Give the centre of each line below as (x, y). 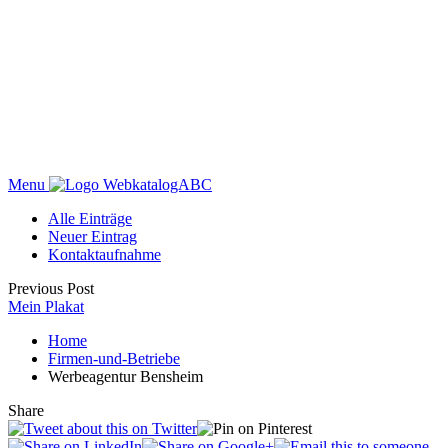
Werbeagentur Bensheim (125, 377)
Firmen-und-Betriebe (114, 359)
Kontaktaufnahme (104, 255)
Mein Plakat (46, 307)
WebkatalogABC (157, 185)
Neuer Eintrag (92, 237)
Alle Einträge (90, 219)
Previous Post (51, 289)
